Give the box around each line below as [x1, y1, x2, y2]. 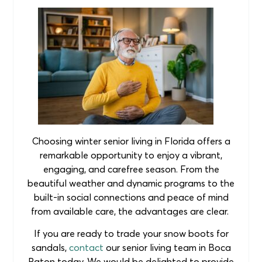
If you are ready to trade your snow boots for [33, 227, 229, 239]
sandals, [31, 241, 69, 253]
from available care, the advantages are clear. [31, 205, 231, 217]
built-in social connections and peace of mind [33, 191, 229, 203]
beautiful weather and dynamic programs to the [27, 177, 235, 189]
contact [68, 241, 104, 253]
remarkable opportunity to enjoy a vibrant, [40, 149, 222, 161]
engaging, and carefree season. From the [43, 163, 219, 175]
